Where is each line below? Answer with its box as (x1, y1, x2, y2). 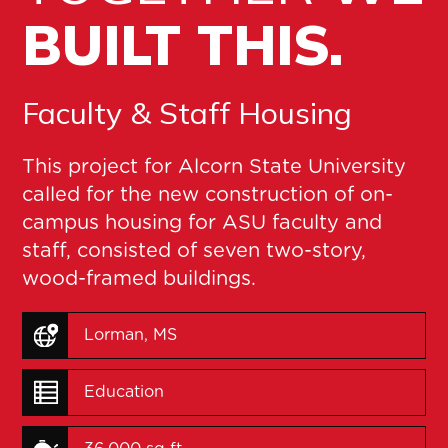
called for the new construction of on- (22, 181, 394, 206)
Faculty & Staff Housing (22, 93, 353, 132)
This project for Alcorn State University (22, 153, 407, 178)
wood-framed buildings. (22, 265, 257, 290)
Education (84, 382, 165, 402)
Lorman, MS (84, 325, 178, 345)
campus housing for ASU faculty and (22, 209, 383, 234)
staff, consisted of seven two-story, (22, 237, 367, 262)
